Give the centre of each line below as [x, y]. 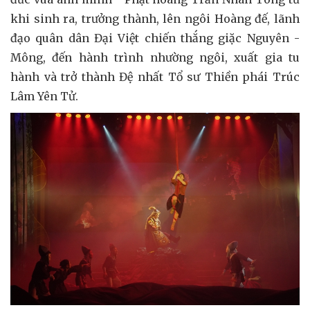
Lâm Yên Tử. [44, 96]
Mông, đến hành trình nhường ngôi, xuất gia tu [155, 57]
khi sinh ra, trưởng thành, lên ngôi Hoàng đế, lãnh [155, 18]
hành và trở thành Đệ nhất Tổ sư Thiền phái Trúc [155, 76]
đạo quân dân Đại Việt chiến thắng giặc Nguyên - [155, 38]
